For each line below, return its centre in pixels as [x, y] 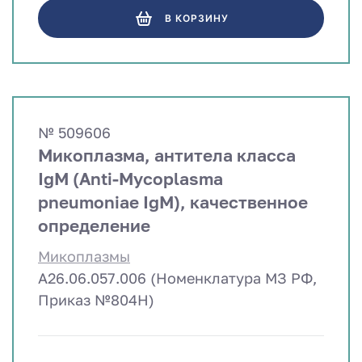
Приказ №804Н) [96, 300]
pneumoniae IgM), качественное [173, 202]
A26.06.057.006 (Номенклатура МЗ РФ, [177, 278]
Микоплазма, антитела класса [167, 156]
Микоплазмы [84, 257]
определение [94, 226]
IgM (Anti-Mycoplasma [130, 179]
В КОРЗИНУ [196, 19]
